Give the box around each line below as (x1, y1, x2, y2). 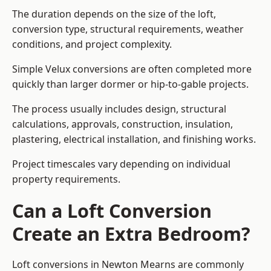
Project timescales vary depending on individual (12, 157, 230, 171)
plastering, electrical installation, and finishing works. (12, 132, 256, 146)
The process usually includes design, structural (12, 102, 226, 116)
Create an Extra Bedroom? (12, 221, 250, 247)
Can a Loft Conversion (12, 198, 212, 224)
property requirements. (12, 172, 120, 186)
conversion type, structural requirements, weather (12, 22, 244, 36)
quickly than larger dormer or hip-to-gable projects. (12, 77, 249, 91)
